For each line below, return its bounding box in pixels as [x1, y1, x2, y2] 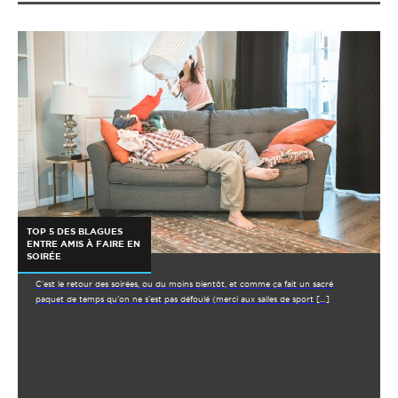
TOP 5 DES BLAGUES [27, 227, 123, 237]
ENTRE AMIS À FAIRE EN [27, 239, 140, 250]
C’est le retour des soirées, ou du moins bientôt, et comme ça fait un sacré [36, 280, 333, 290]
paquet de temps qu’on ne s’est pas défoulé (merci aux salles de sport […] [36, 295, 330, 305]
